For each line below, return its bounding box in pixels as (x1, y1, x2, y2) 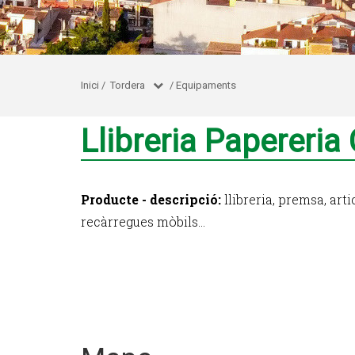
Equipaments (176, 79, 236, 91)
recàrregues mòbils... (81, 213, 205, 230)
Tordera (110, 79, 145, 91)
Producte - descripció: (81, 191, 221, 208)
